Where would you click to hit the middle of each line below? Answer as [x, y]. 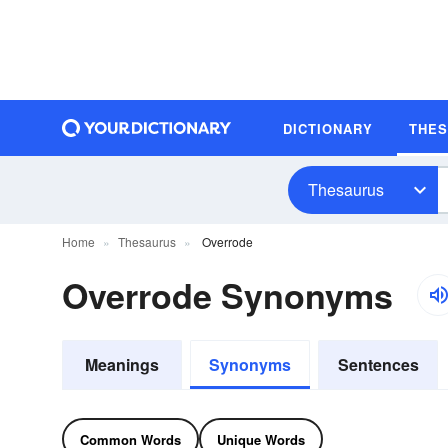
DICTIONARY [328, 128]
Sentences [378, 364]
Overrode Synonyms [227, 295]
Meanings [122, 364]
